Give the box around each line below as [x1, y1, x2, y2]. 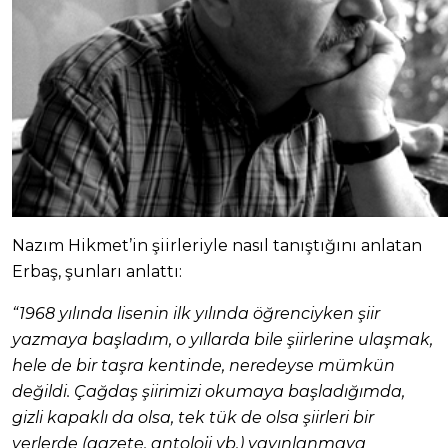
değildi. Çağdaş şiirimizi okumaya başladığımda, [12, 382, 405, 402]
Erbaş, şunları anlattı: [12, 262, 182, 282]
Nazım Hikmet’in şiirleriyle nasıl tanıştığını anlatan [12, 236, 422, 256]
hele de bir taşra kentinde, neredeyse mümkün [12, 356, 395, 376]
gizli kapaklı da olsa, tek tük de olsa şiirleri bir [12, 408, 374, 428]
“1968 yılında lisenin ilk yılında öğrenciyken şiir [12, 304, 380, 324]
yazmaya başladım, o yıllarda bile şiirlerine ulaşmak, [12, 330, 433, 350]
